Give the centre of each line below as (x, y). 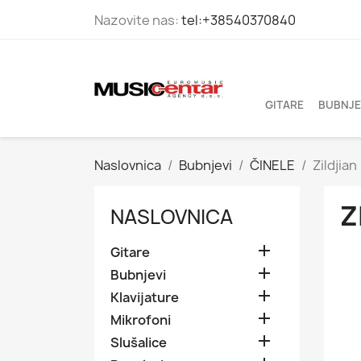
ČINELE (272, 165)
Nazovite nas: (138, 20)
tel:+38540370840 (239, 20)
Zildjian (335, 165)
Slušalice (139, 342)
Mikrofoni (141, 320)
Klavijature (145, 297)
